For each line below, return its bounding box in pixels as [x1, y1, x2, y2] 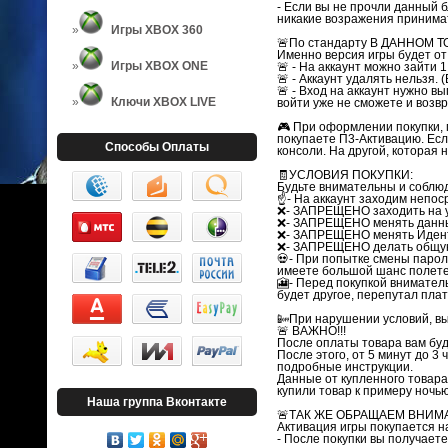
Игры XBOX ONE [111, 59, 208, 73]
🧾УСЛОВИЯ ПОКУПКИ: [277, 168, 413, 182]
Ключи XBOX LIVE [111, 95, 216, 109]
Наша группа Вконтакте [87, 395, 227, 409]
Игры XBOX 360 [111, 23, 203, 37]
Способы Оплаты [105, 140, 209, 154]
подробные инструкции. [277, 360, 413, 374]
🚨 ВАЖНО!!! [277, 324, 346, 338]
